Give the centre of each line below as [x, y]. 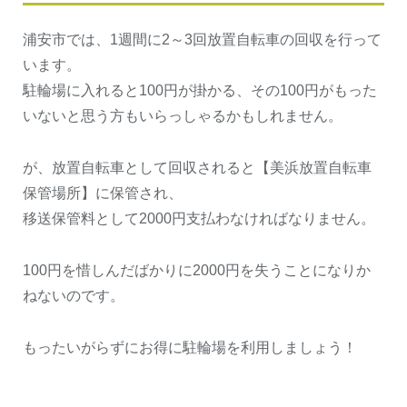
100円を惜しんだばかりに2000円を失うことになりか [197, 270]
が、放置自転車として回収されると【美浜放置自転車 [197, 167]
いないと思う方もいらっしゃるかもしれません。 [183, 115]
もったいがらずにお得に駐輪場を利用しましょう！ [190, 347]
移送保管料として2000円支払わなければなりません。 [199, 218]
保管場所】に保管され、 [103, 193]
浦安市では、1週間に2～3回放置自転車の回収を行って [202, 39]
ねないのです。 [74, 295]
